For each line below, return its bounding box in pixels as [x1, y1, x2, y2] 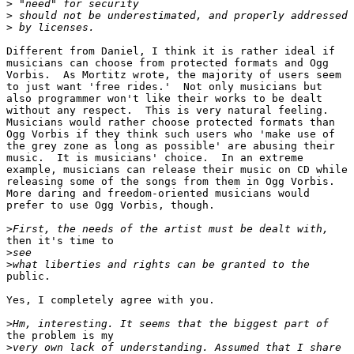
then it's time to [6, 235, 120, 247]
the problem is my [6, 330, 114, 342]
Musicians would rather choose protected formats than [6, 116, 335, 129]
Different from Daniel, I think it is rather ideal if [6, 45, 335, 58]
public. [6, 270, 51, 283]
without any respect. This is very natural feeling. [6, 104, 335, 117]
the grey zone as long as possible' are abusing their [6, 140, 335, 153]
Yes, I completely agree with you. [6, 294, 215, 307]
